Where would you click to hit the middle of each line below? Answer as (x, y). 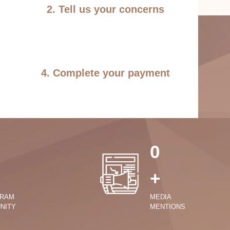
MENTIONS (168, 207)
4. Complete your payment (106, 73)
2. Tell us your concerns (106, 9)
